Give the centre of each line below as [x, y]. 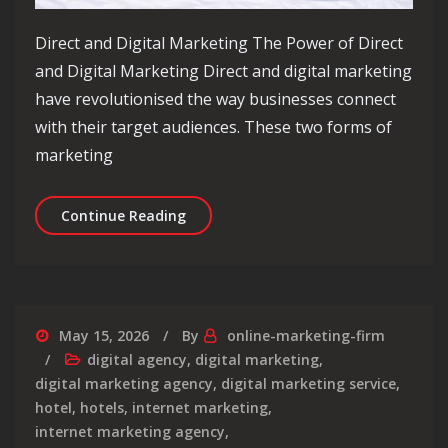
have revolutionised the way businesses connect [215, 98]
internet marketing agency [130, 431]
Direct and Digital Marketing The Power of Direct [219, 42]
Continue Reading [123, 215]
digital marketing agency [124, 383]
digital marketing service [308, 383]
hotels [102, 407]
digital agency [137, 359]
